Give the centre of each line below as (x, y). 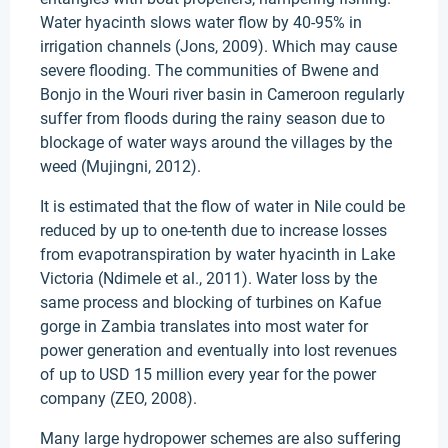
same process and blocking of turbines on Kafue (210, 302)
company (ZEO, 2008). (118, 398)
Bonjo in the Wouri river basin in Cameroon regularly (222, 94)
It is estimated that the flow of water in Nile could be (222, 206)
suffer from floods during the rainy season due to (212, 118)
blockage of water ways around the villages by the (216, 142)
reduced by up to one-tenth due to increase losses (213, 230)
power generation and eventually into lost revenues (218, 350)
